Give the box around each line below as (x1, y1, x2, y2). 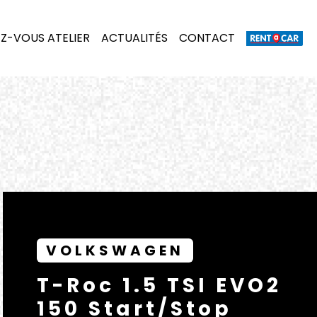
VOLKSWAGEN (46, 241, 184, 260)
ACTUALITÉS (101, 30, 168, 46)
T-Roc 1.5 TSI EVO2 (37, 272, 282, 299)
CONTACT (179, 30, 235, 46)
